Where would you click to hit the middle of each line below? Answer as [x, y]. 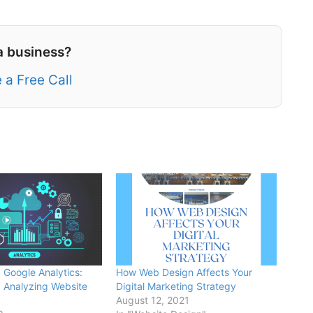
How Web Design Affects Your [184, 272]
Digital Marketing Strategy [176, 286]
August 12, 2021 [152, 300]
